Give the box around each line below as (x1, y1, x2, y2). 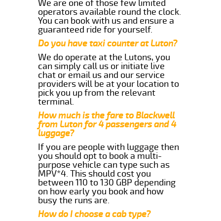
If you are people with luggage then (38, 141, 180, 152)
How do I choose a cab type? (38, 208, 151, 220)
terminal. (38, 96, 74, 107)
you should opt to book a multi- (38, 150, 162, 161)
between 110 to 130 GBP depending (38, 177, 176, 188)
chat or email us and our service (38, 69, 165, 80)
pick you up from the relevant (38, 87, 156, 98)
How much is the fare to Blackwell (38, 110, 175, 121)
